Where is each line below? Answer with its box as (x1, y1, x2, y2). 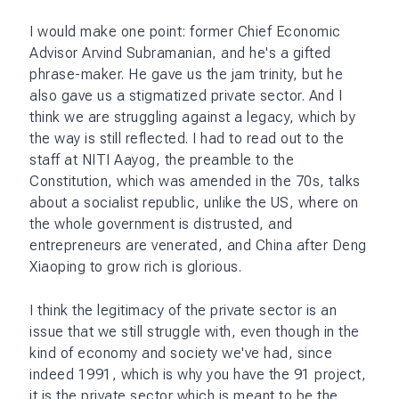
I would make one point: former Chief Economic (29, 22, 341, 40)
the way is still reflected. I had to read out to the (29, 129, 344, 147)
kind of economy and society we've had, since (29, 344, 332, 362)
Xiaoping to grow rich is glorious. (29, 257, 241, 275)
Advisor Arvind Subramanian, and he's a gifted (29, 44, 331, 61)
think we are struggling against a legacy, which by (29, 108, 355, 126)
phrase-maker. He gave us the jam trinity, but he (29, 65, 343, 83)
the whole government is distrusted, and (29, 215, 293, 232)
